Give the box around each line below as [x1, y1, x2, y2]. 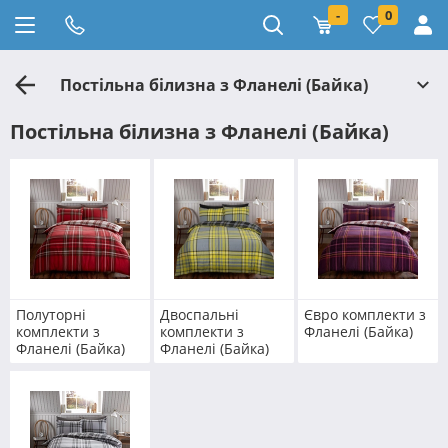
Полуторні [16, 304, 86, 324]
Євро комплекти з [303, 304, 426, 324]
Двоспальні [159, 304, 239, 324]
